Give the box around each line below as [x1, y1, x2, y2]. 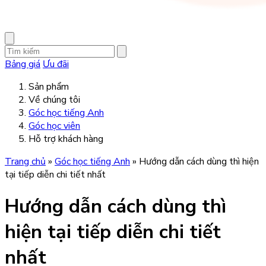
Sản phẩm [28, 80, 69, 93]
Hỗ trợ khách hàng [28, 132, 103, 145]
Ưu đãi [43, 58, 69, 71]
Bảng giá [5, 58, 40, 71]
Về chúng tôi [28, 93, 80, 106]
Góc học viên [28, 119, 80, 132]
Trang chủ [5, 155, 46, 168]
